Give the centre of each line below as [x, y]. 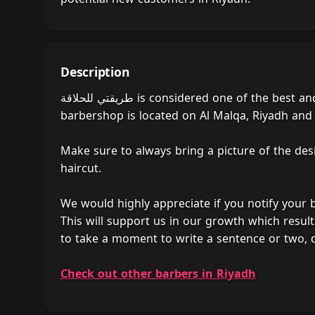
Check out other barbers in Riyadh [158, 273]
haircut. [81, 168]
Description [95, 71]
